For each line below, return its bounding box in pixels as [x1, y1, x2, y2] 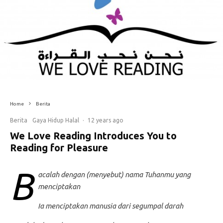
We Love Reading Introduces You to [10, 129, 177, 141]
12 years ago [88, 116, 123, 123]
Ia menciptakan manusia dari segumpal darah [38, 201, 183, 210]
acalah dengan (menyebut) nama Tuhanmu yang [38, 170, 191, 179]
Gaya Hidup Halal [32, 116, 79, 123]
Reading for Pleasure [10, 141, 108, 153]
